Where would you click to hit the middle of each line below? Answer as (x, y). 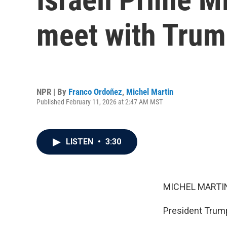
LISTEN (81, 142)
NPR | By (52, 91)
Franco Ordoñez (95, 91)
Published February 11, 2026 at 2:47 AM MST (100, 102)
